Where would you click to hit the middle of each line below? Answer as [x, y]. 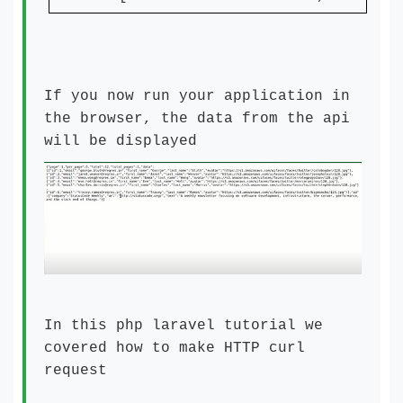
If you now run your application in [197, 97]
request [76, 371]
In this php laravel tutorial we [184, 326]
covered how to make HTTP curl [175, 349]
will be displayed [121, 142]
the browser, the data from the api [197, 119]
